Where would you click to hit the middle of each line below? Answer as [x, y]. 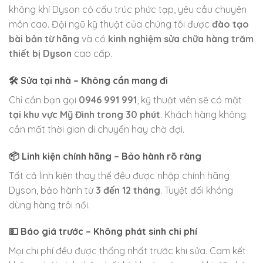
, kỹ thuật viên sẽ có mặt [189, 100]
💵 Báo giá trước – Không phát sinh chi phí [103, 232]
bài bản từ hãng [44, 39]
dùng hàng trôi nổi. [49, 205]
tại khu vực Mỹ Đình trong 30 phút [85, 114]
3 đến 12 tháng [128, 190]
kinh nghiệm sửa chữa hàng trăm [181, 39]
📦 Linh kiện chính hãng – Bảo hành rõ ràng [105, 156]
